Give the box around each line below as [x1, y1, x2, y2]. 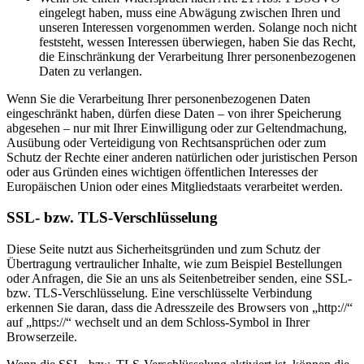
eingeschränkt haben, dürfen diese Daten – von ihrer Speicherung [6, 106, 341, 120]
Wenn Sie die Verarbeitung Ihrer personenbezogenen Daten [6, 91, 310, 106]
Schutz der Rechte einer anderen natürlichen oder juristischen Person [6, 149, 357, 164]
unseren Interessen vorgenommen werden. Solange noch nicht [39, 19, 357, 34]
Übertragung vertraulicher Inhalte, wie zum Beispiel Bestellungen [6, 257, 342, 271]
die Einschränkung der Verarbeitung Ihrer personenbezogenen [39, 49, 356, 63]
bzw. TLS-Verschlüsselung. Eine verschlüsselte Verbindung [6, 286, 312, 301]
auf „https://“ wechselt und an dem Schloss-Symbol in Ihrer [6, 315, 310, 330]
